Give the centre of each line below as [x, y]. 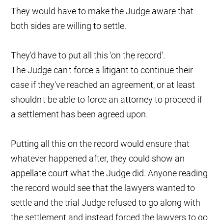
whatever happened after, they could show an [98, 159]
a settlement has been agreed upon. [80, 114]
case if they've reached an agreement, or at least [103, 85]
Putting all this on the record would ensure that [100, 144]
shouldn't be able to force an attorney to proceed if [107, 100]
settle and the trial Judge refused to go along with [106, 203]
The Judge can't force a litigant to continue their [102, 70]
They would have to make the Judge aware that [102, 11]
